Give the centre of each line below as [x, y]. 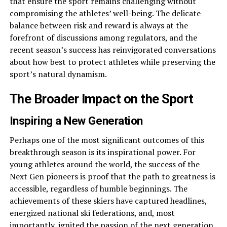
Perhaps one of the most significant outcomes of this [107, 140]
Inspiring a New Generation [76, 121]
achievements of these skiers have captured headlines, [108, 201]
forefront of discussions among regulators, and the [103, 37]
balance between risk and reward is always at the [99, 25]
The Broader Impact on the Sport [101, 99]
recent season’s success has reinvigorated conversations [112, 50]
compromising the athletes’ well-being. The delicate [105, 13]
